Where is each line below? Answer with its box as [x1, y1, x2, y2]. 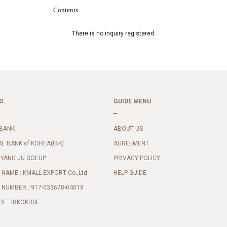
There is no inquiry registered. [71, 30, 156, 37]
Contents [53, 6, 78, 14]
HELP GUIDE [113, 169, 146, 177]
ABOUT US [113, 125, 143, 133]
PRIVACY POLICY [113, 155, 160, 162]
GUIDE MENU [113, 98, 151, 105]
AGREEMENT [113, 140, 149, 147]
